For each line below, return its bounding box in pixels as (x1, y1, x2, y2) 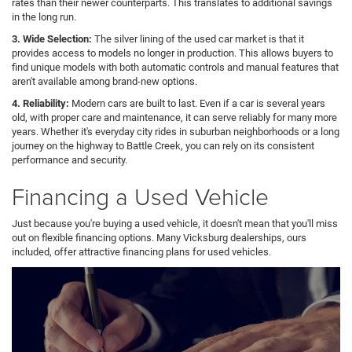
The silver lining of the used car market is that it (92, 32, 304, 45)
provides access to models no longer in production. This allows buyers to (12, 46, 333, 59)
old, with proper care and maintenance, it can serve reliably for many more (12, 111, 337, 123)
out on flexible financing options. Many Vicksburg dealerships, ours (12, 231, 306, 244)
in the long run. (12, 10, 76, 23)
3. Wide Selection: (12, 32, 92, 45)
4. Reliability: (12, 97, 69, 109)
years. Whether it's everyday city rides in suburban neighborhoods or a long (12, 125, 339, 137)
